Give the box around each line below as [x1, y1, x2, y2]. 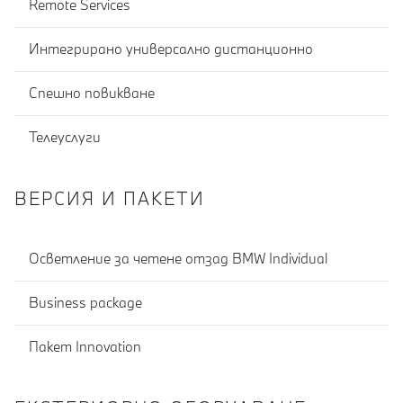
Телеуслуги [29, 128, 101, 147]
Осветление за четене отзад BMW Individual [29, 249, 327, 268]
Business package [29, 293, 142, 312]
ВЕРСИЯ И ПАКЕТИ [14, 186, 205, 210]
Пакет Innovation [29, 337, 141, 356]
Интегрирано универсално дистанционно [29, 40, 313, 58]
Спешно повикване [29, 84, 155, 103]
